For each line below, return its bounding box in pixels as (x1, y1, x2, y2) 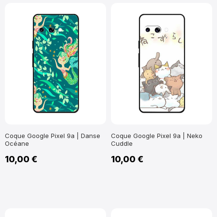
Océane (5, 139, 29, 147)
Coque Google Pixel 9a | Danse (5, 131, 100, 139)
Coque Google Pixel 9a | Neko (111, 131, 202, 139)
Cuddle (111, 139, 133, 147)
